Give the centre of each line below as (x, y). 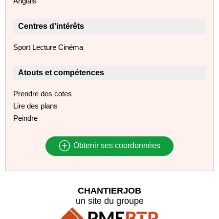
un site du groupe (109, 201)
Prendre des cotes (43, 93)
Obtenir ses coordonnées (116, 146)
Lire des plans (36, 106)
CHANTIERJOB (109, 190)
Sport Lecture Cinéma (48, 47)
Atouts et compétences (61, 72)
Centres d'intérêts (51, 26)
